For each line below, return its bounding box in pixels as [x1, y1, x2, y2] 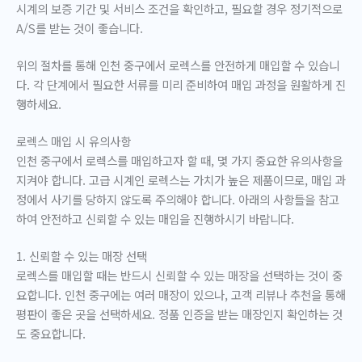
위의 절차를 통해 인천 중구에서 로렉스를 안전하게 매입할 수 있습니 [16, 57, 339, 74]
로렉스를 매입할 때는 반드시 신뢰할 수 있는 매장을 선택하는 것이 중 [16, 267, 343, 284]
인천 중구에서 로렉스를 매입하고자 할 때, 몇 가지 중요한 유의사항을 [16, 152, 343, 170]
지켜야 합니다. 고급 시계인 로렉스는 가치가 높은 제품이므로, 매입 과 [16, 171, 346, 189]
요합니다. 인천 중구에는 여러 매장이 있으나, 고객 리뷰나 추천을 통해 [16, 286, 346, 304]
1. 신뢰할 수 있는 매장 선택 [16, 247, 147, 265]
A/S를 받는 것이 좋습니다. [16, 19, 143, 37]
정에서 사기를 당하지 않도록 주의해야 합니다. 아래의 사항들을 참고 [16, 191, 339, 208]
